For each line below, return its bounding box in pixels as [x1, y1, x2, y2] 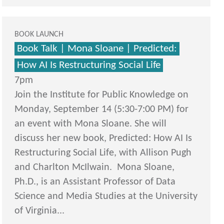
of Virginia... [14, 206, 65, 216]
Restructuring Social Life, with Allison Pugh [14, 148, 192, 158]
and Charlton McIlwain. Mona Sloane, [14, 162, 175, 173]
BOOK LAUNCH [14, 30, 64, 39]
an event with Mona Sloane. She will [14, 119, 167, 129]
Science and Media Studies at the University [14, 191, 198, 202]
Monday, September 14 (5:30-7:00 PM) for [14, 104, 189, 115]
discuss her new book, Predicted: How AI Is [14, 133, 192, 144]
